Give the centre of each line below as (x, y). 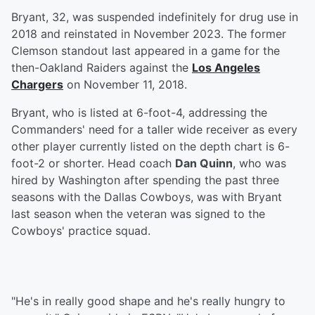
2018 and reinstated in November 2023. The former (149, 34)
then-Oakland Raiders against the (102, 68)
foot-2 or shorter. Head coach (93, 163)
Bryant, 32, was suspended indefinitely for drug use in (155, 17)
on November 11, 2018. (125, 85)
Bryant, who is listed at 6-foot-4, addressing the (139, 113)
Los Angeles (226, 68)
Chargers (37, 85)
